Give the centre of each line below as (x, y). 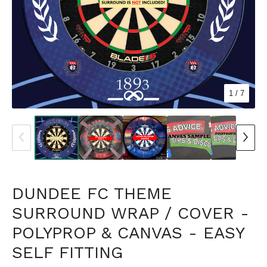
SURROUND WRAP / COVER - (131, 213)
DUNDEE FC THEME (92, 193)
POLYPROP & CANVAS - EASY (128, 232)
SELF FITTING (67, 252)
